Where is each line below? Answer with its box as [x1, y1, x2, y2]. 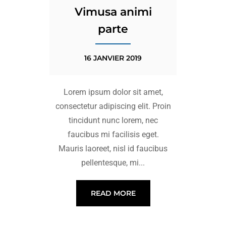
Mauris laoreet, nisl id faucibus [59, 144, 167, 153]
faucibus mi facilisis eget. [67, 130, 159, 139]
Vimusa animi [74, 5, 152, 19]
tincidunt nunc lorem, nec [68, 116, 158, 125]
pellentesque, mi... [81, 158, 145, 167]
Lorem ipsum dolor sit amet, [63, 87, 163, 97]
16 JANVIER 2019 [84, 53, 142, 63]
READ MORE [90, 189, 136, 198]
